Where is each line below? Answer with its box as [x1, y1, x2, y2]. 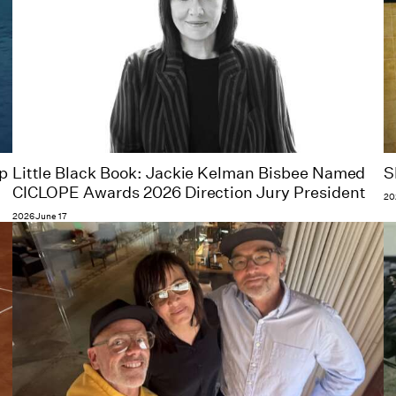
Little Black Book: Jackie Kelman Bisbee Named [11, 163, 366, 183]
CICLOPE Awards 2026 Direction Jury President [11, 182, 366, 202]
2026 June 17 [11, 209, 68, 223]
